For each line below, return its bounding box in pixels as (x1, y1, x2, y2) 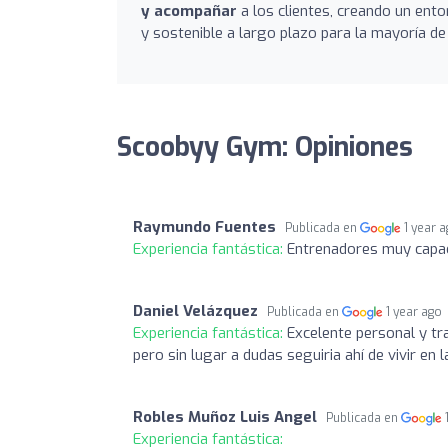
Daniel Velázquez (133, 300, 258, 321)
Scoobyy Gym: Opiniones (117, 129, 413, 165)
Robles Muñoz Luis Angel (133, 406, 317, 427)
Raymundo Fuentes (133, 216, 276, 237)
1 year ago (386, 303, 443, 320)
